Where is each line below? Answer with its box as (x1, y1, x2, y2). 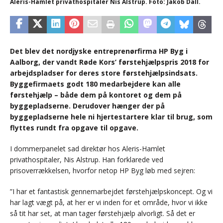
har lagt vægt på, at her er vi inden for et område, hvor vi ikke (10, 198, 208, 208)
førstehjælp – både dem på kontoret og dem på (10, 90, 182, 100)
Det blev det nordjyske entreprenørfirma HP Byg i (10, 46, 188, 56)
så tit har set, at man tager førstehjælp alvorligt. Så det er (10, 209, 195, 219)
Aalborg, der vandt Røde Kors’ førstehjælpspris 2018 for (10, 57, 209, 67)
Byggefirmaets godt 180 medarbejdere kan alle (10, 79, 181, 89)
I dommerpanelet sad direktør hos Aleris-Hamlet (10, 144, 165, 154)
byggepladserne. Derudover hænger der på (10, 101, 165, 111)
